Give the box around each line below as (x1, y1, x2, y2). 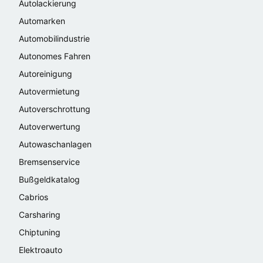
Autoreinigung (19, 68, 72, 79)
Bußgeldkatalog (19, 174, 80, 184)
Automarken (19, 15, 65, 26)
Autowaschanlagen (19, 139, 92, 149)
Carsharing (19, 209, 60, 220)
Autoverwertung (19, 121, 80, 131)
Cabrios (19, 191, 48, 202)
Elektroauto (19, 244, 62, 255)
